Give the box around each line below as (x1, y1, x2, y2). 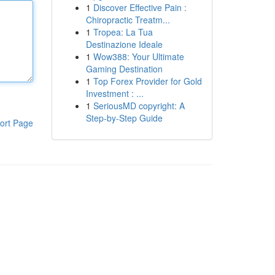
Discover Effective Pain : (93, 1, 187, 14)
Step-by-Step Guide (85, 112, 163, 124)
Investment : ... (85, 87, 144, 99)
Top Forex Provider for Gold (93, 75, 202, 87)
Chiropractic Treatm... (85, 14, 170, 26)
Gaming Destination (85, 63, 163, 75)
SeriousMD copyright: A (93, 99, 185, 112)
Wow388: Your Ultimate (93, 50, 184, 63)
